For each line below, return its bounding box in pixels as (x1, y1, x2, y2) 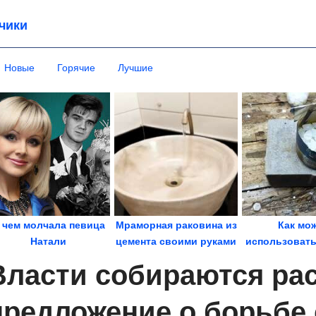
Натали (30, 236, 66, 247)
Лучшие (118, 62, 153, 73)
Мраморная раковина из (115, 219, 237, 231)
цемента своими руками (116, 236, 236, 247)
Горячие (57, 62, 95, 73)
